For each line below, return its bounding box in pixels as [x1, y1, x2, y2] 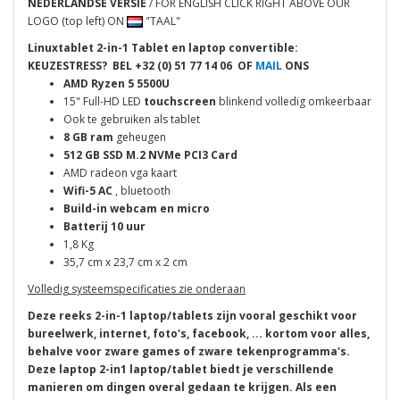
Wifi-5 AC [63, 182, 115, 198]
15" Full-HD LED [63, 93, 144, 109]
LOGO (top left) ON [28, 12, 127, 29]
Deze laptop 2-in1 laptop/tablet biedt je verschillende [28, 361, 334, 377]
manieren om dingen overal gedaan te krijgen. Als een [28, 379, 337, 395]
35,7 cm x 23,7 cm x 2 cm [63, 254, 187, 270]
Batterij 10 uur [63, 218, 146, 234]
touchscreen [144, 93, 216, 109]
